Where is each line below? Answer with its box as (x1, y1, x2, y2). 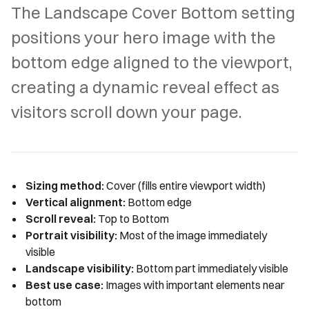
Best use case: (26, 278, 103, 292)
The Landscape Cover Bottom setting (11, 2, 295, 23)
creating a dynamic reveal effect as (11, 77, 279, 97)
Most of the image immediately (117, 228, 267, 242)
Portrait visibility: (26, 228, 117, 242)
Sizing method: (26, 179, 104, 192)
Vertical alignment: (26, 195, 126, 209)
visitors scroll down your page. (11, 101, 242, 122)
